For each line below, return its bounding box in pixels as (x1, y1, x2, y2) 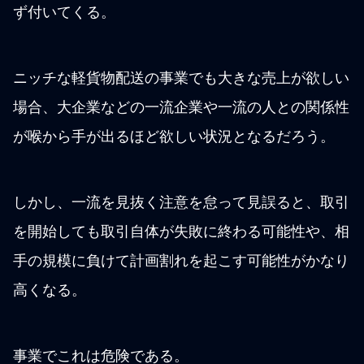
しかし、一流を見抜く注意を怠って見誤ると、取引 (13, 194, 349, 211)
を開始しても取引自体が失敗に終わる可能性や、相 (13, 223, 349, 240)
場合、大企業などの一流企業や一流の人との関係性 (13, 99, 349, 116)
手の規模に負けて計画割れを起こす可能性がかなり (13, 253, 349, 270)
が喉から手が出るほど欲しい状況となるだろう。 (13, 128, 335, 145)
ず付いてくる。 (13, 4, 115, 21)
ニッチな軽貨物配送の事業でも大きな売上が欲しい (13, 70, 349, 87)
